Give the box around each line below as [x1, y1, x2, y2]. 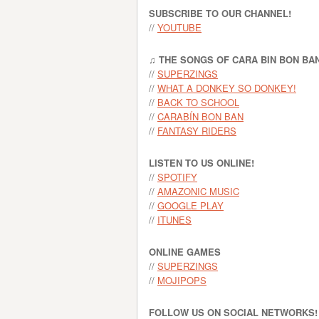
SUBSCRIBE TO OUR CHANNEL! [149, 6, 291, 20]
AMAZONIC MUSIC [157, 184, 239, 198]
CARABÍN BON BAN [157, 110, 244, 123]
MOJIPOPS [157, 273, 206, 287]
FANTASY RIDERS [157, 124, 236, 137]
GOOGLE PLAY [157, 199, 224, 212]
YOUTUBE [157, 21, 202, 34]
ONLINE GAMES [149, 245, 221, 258]
